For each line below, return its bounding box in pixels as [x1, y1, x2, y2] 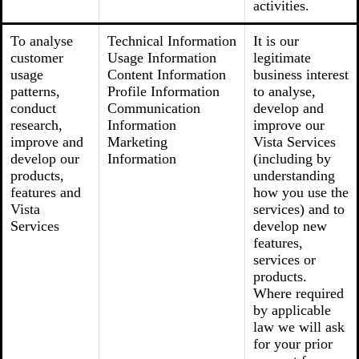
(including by [253, 151, 331, 167]
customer [10, 50, 63, 66]
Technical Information [107, 33, 236, 49]
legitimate [253, 50, 311, 66]
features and [10, 184, 81, 200]
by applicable [253, 302, 331, 318]
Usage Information [107, 50, 216, 66]
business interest [253, 67, 349, 83]
